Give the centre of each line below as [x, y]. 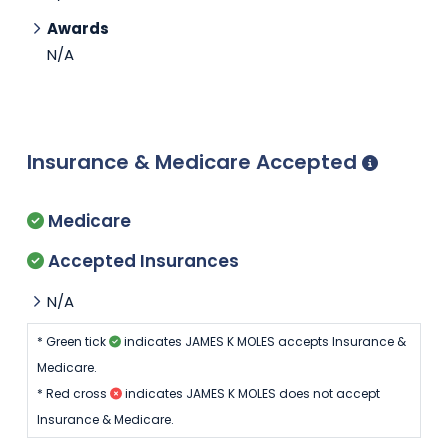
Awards [78, 28]
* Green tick [72, 341]
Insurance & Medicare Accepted [194, 161]
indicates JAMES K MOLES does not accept [250, 393]
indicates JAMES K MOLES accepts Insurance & [263, 341]
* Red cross [73, 393]
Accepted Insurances [141, 260]
